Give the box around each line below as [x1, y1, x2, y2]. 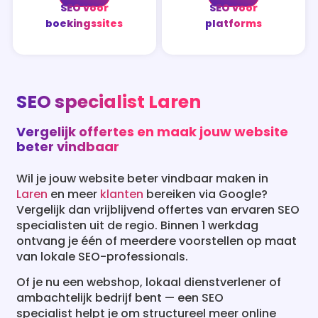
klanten [100, 185, 144, 202]
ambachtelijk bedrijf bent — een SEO [16, 290, 224, 307]
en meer [48, 185, 101, 202]
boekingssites [45, 16, 124, 31]
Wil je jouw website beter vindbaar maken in [16, 170, 269, 187]
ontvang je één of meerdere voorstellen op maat [16, 232, 297, 249]
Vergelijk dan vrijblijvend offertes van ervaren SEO [16, 201, 300, 218]
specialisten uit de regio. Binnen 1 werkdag [16, 216, 259, 234]
